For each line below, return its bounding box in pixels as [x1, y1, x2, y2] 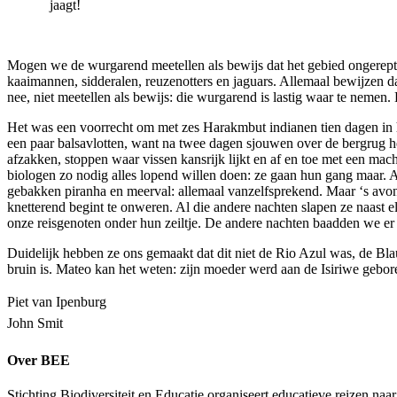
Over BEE [7, 352, 70, 368]
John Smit [7, 315, 63, 331]
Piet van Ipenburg [7, 293, 106, 309]
